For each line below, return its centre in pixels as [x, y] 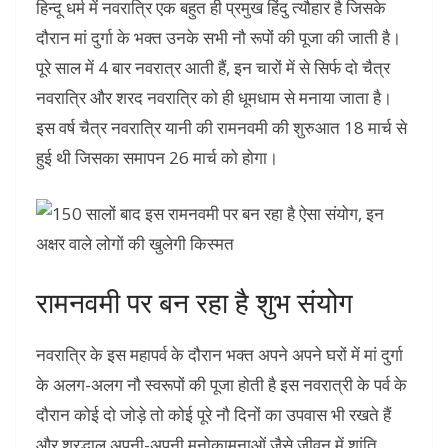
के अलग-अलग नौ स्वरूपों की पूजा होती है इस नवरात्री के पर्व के [221, 385]
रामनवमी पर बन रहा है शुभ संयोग [194, 302]
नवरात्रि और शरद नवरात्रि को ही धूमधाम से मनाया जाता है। [214, 98]
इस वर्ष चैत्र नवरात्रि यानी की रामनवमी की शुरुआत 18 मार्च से [221, 128]
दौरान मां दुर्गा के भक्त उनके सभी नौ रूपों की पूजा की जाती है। [218, 38]
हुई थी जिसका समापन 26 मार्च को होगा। [157, 158]
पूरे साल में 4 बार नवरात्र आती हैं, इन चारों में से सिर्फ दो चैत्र [213, 68]
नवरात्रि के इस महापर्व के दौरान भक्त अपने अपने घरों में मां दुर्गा [219, 355]
